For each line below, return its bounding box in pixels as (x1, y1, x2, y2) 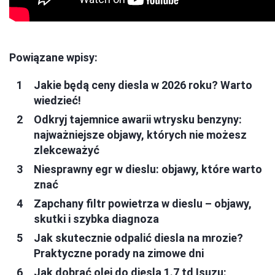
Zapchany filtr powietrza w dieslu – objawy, (34, 196, 252, 210)
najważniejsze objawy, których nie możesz (34, 128, 247, 141)
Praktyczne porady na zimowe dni (34, 246, 204, 260)
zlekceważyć (34, 143, 99, 157)
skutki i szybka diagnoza (34, 212, 159, 225)
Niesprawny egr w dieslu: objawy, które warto (34, 162, 262, 176)
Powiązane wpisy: (9, 50, 98, 64)
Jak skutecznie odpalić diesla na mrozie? (34, 231, 243, 244)
